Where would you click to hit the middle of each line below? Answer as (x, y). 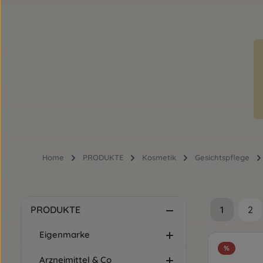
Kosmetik (159, 157)
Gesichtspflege (222, 157)
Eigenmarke (65, 235)
